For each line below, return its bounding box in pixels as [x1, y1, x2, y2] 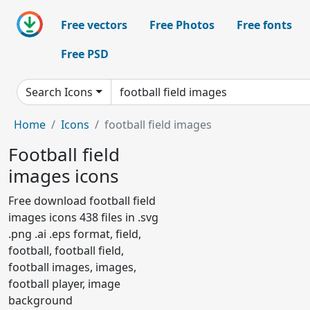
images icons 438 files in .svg [8, 210, 158, 225]
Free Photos [149, 17, 215, 33]
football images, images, [8, 259, 136, 275]
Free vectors [61, 17, 127, 33]
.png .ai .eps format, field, [8, 226, 141, 241]
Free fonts [237, 17, 292, 33]
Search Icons [26, 84, 93, 100]
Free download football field [8, 193, 156, 208]
